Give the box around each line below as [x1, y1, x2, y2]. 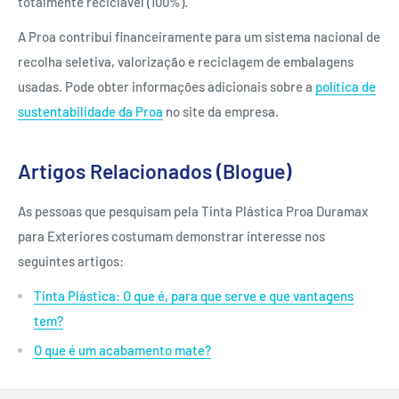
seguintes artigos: [18, 253, 124, 270]
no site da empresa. [163, 102, 279, 119]
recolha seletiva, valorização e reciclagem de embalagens [18, 53, 354, 69]
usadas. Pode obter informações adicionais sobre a [18, 77, 315, 94]
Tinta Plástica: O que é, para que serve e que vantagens [34, 287, 354, 304]
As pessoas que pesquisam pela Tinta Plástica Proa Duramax [18, 203, 368, 220]
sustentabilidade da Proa [18, 102, 163, 119]
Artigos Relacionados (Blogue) [18, 158, 291, 183]
